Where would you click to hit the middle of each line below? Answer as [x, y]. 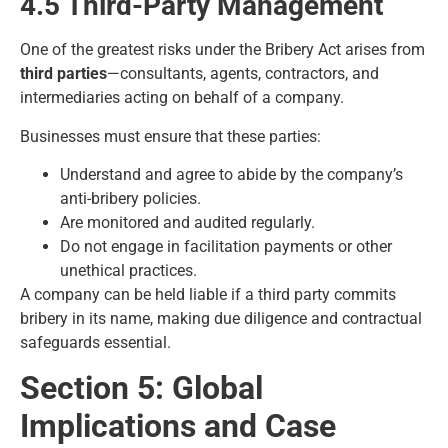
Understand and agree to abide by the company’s [231, 174]
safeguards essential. [95, 342]
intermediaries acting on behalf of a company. [182, 98]
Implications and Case [178, 426]
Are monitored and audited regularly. [187, 222]
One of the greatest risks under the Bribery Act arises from [222, 50]
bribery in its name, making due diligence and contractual [221, 318]
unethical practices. [128, 270]
